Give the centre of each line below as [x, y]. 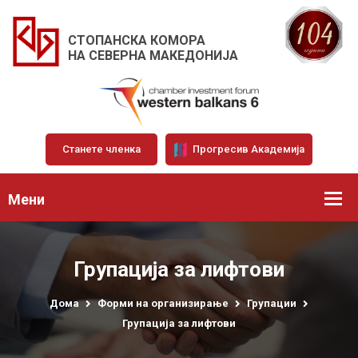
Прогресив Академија [247, 149]
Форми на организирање [163, 303]
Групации [272, 303]
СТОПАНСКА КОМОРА [137, 40]
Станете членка [101, 149]
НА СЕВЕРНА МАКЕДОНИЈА [153, 55]
